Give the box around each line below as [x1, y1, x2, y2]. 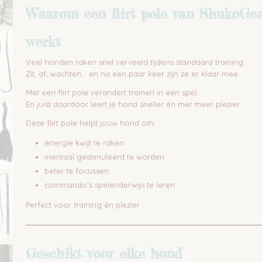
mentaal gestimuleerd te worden [44, 152, 164, 161]
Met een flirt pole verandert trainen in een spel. [26, 88, 198, 97]
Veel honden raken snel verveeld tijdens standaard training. [26, 57, 245, 67]
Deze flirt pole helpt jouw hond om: [26, 118, 156, 127]
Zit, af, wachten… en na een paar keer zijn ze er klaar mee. [26, 69, 240, 78]
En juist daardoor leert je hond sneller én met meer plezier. [26, 99, 241, 109]
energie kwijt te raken [44, 138, 124, 147]
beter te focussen [44, 166, 109, 175]
